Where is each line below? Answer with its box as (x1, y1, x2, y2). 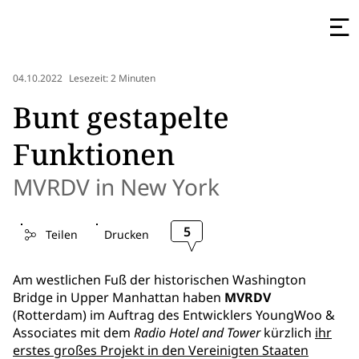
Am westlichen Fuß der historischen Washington (13, 271, 306, 288)
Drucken (103, 227, 149, 242)
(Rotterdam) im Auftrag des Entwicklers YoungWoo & (13, 306, 335, 324)
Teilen (45, 227, 78, 242)
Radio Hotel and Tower (134, 324, 260, 341)
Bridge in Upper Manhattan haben (13, 288, 224, 306)
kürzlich (260, 324, 315, 341)
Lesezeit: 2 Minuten (69, 71, 155, 86)
